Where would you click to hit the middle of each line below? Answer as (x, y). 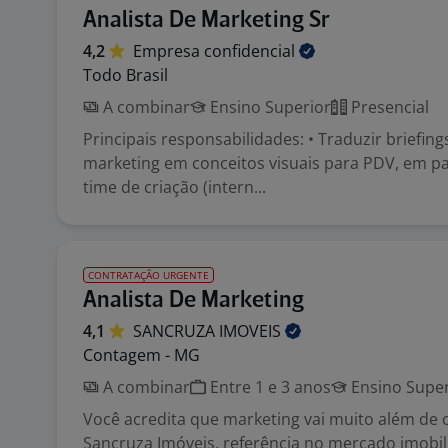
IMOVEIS (252, 331)
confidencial (251, 51)
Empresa (168, 51)
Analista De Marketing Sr (206, 20)
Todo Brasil (125, 75)
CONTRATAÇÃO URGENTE (148, 275)
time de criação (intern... (174, 187)
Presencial (388, 107)
